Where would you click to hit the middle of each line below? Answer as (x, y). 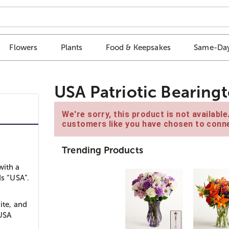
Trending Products (102, 150)
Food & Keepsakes (138, 48)
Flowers (24, 48)
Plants (72, 48)
